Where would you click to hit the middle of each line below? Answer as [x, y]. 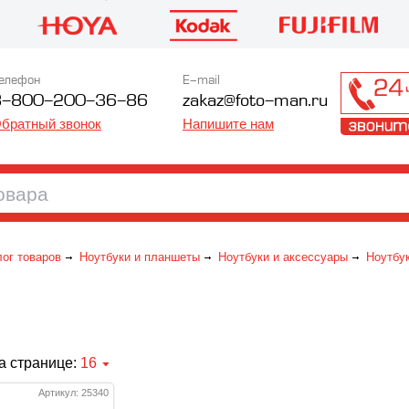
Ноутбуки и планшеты [140, 257]
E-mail [201, 81]
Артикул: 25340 [73, 393]
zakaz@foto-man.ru [255, 102]
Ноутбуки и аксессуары [283, 257]
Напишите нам [228, 124]
